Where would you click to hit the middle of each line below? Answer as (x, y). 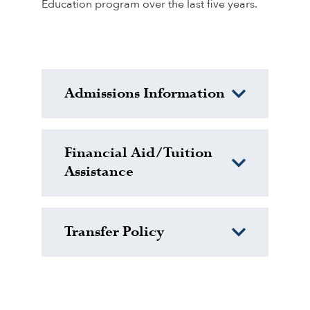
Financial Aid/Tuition (138, 153)
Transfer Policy (115, 231)
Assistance (99, 172)
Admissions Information (145, 93)
